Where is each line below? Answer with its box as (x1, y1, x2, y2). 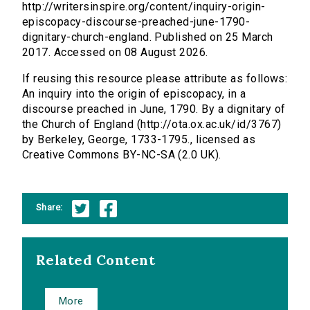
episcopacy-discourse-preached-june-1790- (22, 15, 250, 29)
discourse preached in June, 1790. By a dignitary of (22, 102, 286, 116)
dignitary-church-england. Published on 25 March (22, 30, 273, 44)
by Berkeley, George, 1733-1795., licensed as (22, 133, 256, 147)
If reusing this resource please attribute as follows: (22, 72, 288, 86)
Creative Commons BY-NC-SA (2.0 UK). (22, 148, 221, 162)
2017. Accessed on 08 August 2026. (22, 46, 208, 60)
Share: (36, 201, 63, 212)
